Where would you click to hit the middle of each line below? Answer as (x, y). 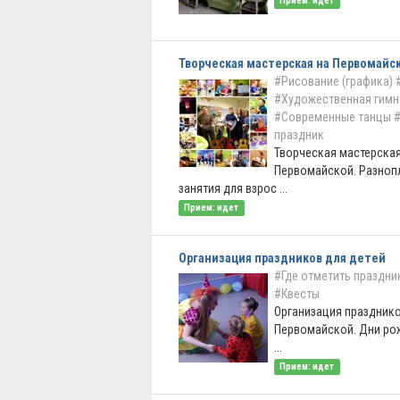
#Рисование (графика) (333, 81)
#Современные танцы (333, 117)
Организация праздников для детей (282, 258)
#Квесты (297, 294)
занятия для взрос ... (233, 188)
